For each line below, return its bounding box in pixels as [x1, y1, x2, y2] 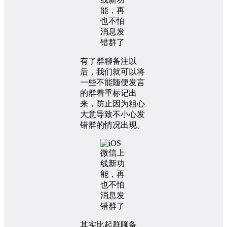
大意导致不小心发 [80, 109, 145, 119]
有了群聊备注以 [80, 56, 137, 65]
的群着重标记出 [80, 88, 137, 97]
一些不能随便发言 [80, 78, 145, 87]
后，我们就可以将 [80, 67, 145, 76]
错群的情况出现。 [80, 120, 145, 129]
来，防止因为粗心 [80, 99, 145, 108]
